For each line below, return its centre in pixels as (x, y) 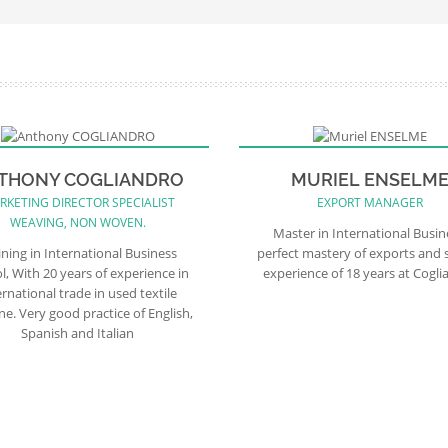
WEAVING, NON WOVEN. (77, 222)
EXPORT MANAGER (370, 202)
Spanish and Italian (78, 332)
